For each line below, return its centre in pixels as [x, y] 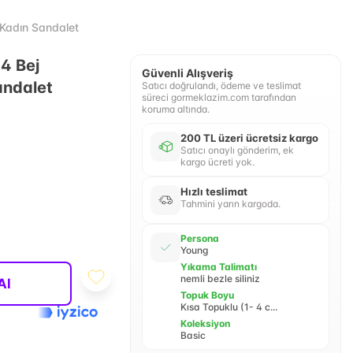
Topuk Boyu [207, 295]
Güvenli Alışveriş [187, 73]
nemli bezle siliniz [220, 279]
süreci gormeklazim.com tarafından [219, 97]
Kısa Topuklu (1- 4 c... [229, 307]
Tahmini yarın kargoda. [230, 204]
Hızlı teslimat [214, 191]
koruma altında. [175, 109]
